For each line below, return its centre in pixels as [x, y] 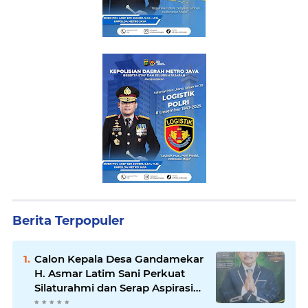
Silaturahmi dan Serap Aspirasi [114, 288]
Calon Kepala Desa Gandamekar [119, 259]
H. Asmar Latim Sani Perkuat [110, 274]
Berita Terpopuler [68, 221]
